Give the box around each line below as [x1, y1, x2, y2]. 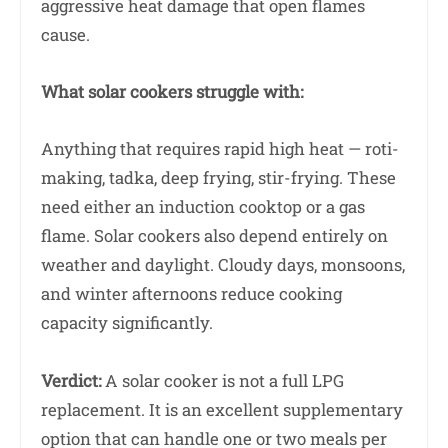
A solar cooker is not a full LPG [101, 368, 344, 392]
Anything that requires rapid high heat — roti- [41, 137, 399, 161]
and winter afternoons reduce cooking [41, 282, 342, 306]
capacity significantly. [41, 311, 213, 335]
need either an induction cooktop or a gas [41, 195, 365, 219]
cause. [41, 22, 90, 46]
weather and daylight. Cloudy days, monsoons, [41, 253, 405, 277]
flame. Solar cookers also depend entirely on [41, 224, 388, 248]
